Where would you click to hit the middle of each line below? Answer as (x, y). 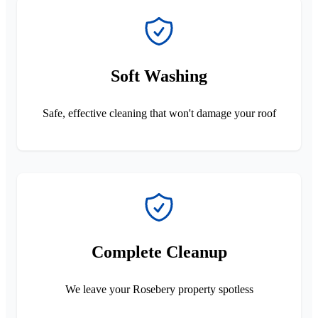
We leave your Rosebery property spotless (159, 289)
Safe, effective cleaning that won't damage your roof (159, 113)
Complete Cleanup (159, 252)
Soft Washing (159, 76)
